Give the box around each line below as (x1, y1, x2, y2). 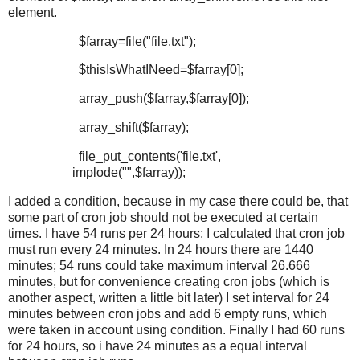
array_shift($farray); (79, 121, 189, 135)
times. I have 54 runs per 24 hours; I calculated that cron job (8, 226, 345, 240)
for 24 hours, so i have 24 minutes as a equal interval (8, 338, 307, 353)
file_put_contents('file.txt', (79, 149, 221, 163)
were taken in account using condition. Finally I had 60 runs (8, 322, 345, 337)
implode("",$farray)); (72, 165, 186, 179)
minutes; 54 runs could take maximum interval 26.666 (8, 258, 310, 272)
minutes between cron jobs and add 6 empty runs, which (8, 306, 327, 321)
